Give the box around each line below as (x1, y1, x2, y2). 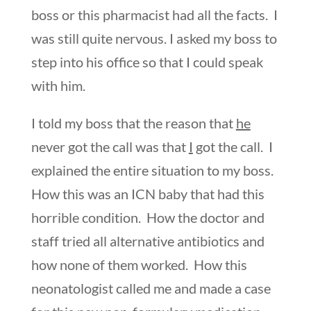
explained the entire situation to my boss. (31, 161, 276, 178)
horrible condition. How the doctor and (31, 208, 264, 226)
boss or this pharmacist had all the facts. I (31, 6, 278, 23)
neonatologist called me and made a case (31, 279, 271, 296)
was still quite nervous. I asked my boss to (31, 29, 277, 47)
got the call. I (192, 137, 273, 155)
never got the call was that (31, 137, 189, 155)
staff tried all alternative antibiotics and (31, 232, 264, 249)
